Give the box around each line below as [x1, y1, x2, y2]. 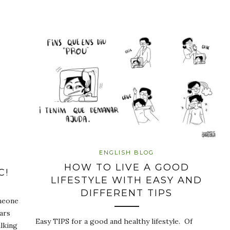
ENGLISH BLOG [99, 149, 154, 157]
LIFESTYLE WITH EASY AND [51, 175, 202, 186]
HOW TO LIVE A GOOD [64, 162, 189, 174]
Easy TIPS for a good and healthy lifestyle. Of [35, 217, 193, 226]
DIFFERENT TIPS [81, 187, 172, 199]
